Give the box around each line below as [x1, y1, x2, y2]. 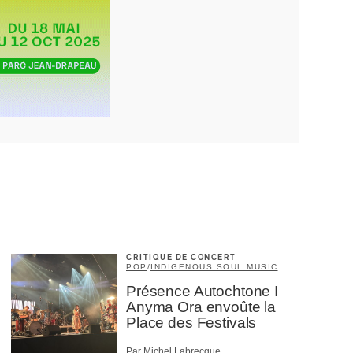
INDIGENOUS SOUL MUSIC [150, 262, 278, 271]
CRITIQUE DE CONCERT [126, 254, 236, 262]
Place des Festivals [126, 314, 257, 331]
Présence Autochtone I [126, 283, 278, 299]
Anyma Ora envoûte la [126, 299, 277, 315]
